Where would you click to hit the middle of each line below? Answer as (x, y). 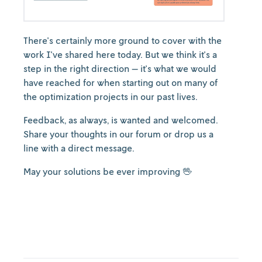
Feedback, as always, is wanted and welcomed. (121, 120)
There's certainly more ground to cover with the (123, 40)
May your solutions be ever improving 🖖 (108, 171)
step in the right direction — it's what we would (120, 68)
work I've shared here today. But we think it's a (120, 54)
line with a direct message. (80, 148)
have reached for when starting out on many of (120, 82)
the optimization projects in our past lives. (112, 96)
